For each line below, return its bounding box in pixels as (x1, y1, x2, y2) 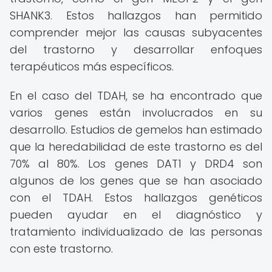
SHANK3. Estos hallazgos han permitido (10, 8, 262, 23)
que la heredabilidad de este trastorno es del (10, 139, 262, 154)
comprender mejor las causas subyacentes (10, 25, 262, 40)
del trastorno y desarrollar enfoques (10, 42, 262, 57)
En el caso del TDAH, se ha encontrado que (10, 88, 262, 103)
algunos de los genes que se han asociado (10, 173, 262, 188)
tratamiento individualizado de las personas (10, 224, 262, 239)
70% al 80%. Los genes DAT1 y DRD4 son (10, 156, 262, 171)
